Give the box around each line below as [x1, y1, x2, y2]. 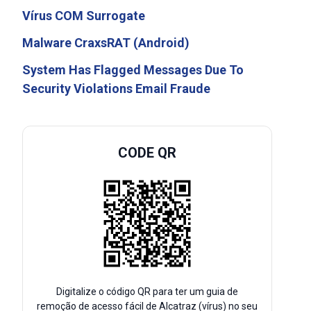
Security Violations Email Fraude [22, 81, 210, 96]
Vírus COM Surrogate [22, 8, 145, 23]
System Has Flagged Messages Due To [22, 62, 244, 77]
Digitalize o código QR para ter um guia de [56, 286, 238, 297]
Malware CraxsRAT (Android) [22, 35, 190, 50]
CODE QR [118, 144, 176, 161]
